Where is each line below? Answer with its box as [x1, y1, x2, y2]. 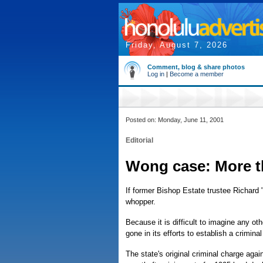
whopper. [126, 197, 156, 206]
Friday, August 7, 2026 [126, 41, 228, 49]
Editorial [126, 136, 153, 144]
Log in [147, 70, 164, 77]
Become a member [170, 70, 224, 77]
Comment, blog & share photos [147, 63, 245, 70]
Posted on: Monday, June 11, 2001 [126, 116, 224, 123]
